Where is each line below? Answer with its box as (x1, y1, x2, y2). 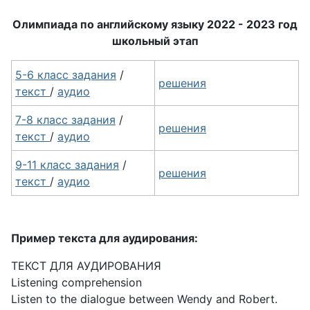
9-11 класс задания (15, 158, 119, 172)
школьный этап (111, 34, 199, 48)
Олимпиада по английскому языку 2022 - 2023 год (12, 17, 298, 31)
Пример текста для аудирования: (11, 231, 198, 245)
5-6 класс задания (15, 68, 116, 82)
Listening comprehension (11, 275, 142, 289)
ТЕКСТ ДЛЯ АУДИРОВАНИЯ (11, 259, 161, 273)
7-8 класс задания (15, 113, 116, 127)
